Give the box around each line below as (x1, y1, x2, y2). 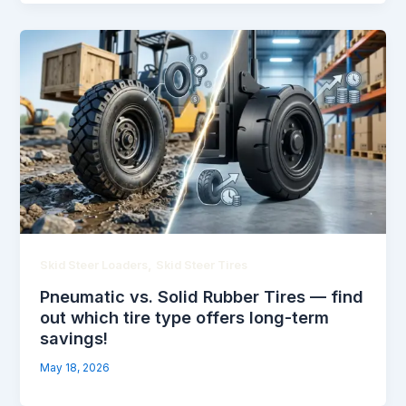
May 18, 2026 (40, 361, 111, 374)
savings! (40, 327, 109, 348)
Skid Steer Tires (156, 258, 248, 273)
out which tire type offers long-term (40, 306, 330, 327)
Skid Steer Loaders (40, 258, 149, 273)
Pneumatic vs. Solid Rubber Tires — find (40, 285, 364, 306)
